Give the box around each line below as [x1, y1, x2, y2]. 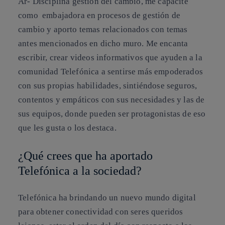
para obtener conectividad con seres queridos [18, 207, 183, 217]
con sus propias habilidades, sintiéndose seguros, [18, 81, 197, 91]
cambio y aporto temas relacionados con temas [18, 25, 188, 35]
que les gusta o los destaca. [18, 123, 117, 133]
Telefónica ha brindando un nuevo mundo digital [18, 193, 196, 203]
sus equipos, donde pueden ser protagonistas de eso [18, 109, 206, 119]
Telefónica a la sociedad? [18, 164, 142, 177]
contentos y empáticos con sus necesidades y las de [18, 95, 205, 105]
